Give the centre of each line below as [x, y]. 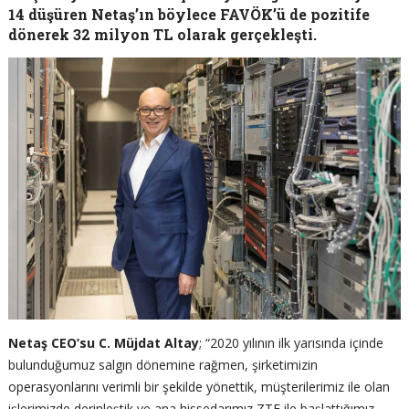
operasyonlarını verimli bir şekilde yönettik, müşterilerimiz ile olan [199, 386]
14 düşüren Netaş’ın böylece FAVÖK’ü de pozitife [189, 14]
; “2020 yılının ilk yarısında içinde [291, 342]
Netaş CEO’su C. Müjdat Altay [103, 342]
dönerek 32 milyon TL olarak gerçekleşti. [162, 34]
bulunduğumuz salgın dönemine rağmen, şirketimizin [163, 364]
